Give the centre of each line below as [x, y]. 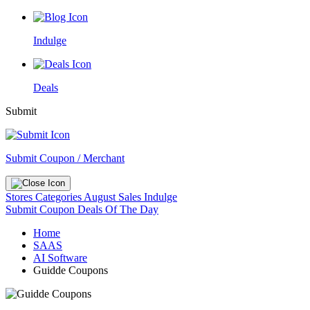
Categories [60, 197]
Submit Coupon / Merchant [65, 158]
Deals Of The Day [118, 209]
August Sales [112, 197]
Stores [20, 197]
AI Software [60, 258]
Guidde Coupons [71, 270]
